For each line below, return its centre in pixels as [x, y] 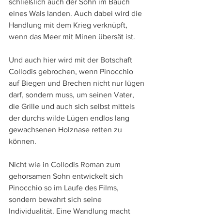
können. [23, 141]
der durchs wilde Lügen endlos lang [70, 118]
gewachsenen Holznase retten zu [66, 130]
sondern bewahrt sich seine [56, 200]
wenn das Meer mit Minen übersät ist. [72, 37]
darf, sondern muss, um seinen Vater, [72, 95]
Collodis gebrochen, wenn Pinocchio [72, 72]
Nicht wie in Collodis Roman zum [66, 165]
